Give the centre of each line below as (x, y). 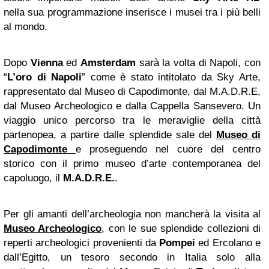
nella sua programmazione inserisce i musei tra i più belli (132, 12)
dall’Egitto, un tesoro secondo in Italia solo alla (132, 257)
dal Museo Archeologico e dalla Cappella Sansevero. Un (132, 106)
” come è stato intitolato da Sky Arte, (171, 77)
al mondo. (26, 26)
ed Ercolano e (228, 243)
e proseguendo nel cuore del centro (168, 149)
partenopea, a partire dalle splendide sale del (110, 134)
